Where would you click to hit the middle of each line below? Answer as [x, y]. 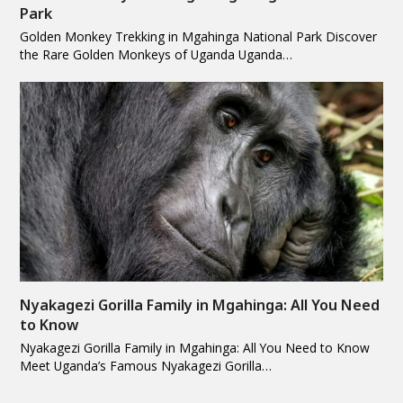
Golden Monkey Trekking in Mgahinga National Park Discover [199, 36]
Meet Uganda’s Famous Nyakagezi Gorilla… [146, 365]
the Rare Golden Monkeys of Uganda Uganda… [157, 54]
